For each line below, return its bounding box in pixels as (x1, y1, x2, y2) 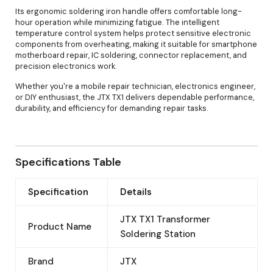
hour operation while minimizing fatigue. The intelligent (15, 16, 219, 27)
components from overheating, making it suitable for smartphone (15, 38, 257, 49)
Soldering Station (120, 227, 196, 240)
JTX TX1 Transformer (120, 213, 210, 225)
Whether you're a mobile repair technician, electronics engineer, (15, 80, 255, 91)
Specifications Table (15, 154, 121, 169)
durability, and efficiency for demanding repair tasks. (15, 102, 208, 113)
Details (120, 185, 152, 198)
